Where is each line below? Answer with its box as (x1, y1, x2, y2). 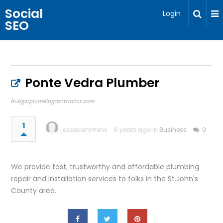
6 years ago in (114, 125, 160, 134)
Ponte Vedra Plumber (25, 74, 160, 92)
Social (5, 5, 43, 22)
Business (159, 125, 187, 134)
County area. (11, 186, 57, 196)
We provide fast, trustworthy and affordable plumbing (11, 162, 200, 172)
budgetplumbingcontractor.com (11, 97, 95, 105)
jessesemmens (61, 125, 108, 134)
